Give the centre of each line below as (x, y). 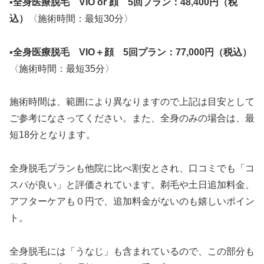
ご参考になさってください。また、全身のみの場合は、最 (132, 118)
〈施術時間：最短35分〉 (62, 68)
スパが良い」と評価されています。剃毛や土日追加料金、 (132, 185)
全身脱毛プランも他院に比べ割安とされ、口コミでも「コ (132, 169)
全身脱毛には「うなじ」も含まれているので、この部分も (132, 252)
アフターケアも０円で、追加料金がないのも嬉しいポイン (132, 202)
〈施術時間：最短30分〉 (81, 18)
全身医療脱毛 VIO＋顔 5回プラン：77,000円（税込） (132, 52)
